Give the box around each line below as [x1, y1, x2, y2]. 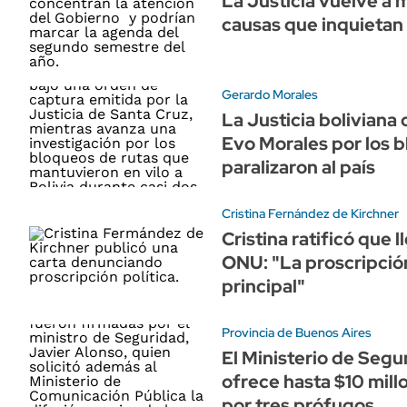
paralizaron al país [222, 155, 375, 179]
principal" [222, 273, 305, 298]
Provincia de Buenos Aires [222, 323, 372, 341]
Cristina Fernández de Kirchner [222, 204, 399, 222]
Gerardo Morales [222, 86, 318, 103]
